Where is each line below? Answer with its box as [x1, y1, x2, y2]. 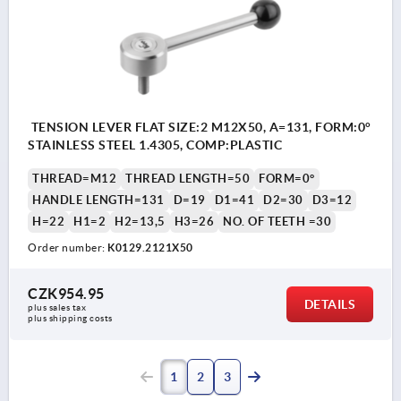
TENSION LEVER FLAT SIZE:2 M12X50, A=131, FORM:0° [28, 119, 371, 134]
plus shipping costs [28, 312, 113, 323]
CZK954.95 [28, 285, 105, 302]
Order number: [28, 241, 107, 253]
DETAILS [303, 296, 355, 311]
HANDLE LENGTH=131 [32, 192, 165, 207]
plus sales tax [28, 302, 89, 312]
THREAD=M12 [32, 171, 116, 185]
